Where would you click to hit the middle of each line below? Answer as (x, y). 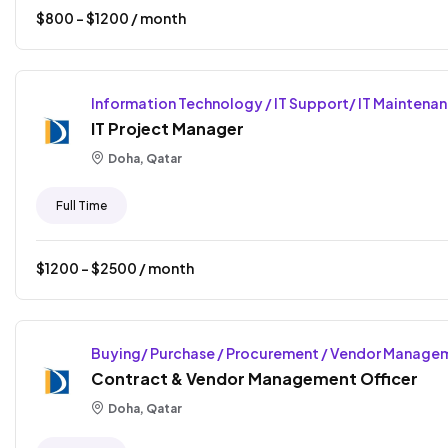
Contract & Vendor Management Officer (254, 378)
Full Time (81, 205)
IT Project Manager (167, 128)
